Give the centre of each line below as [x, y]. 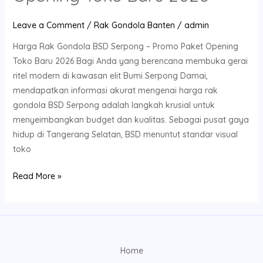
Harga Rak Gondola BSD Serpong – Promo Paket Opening [125, 46]
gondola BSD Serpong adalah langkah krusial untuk [114, 105]
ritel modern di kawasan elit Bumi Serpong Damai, [110, 76]
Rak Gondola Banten [134, 25]
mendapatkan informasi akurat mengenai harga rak [115, 90]
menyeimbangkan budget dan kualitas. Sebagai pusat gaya [131, 120]
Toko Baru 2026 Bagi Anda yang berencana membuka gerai [130, 61]
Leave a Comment [48, 25]
